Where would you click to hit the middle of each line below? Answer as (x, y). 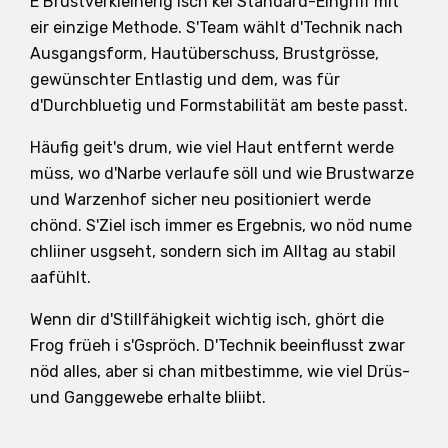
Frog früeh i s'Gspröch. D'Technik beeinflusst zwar (217, 345)
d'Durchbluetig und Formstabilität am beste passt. (219, 105)
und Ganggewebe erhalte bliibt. (148, 397)
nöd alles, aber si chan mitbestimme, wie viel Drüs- (220, 371)
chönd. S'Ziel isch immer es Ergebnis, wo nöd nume (221, 225)
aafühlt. (60, 277)
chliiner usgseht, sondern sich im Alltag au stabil (213, 251)
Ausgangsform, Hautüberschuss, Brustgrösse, (204, 53)
